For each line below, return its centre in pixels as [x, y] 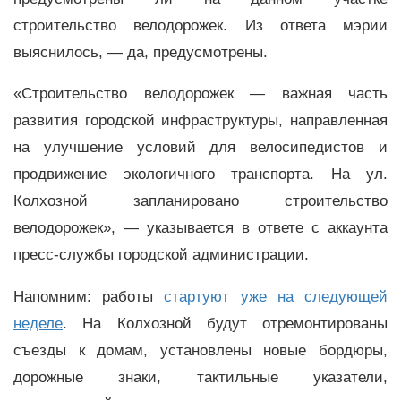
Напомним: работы [89, 297]
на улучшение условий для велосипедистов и [200, 148]
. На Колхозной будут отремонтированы [225, 324]
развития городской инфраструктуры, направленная [200, 121]
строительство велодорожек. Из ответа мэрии [200, 25]
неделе [38, 324]
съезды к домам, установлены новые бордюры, [200, 351]
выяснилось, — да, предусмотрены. [141, 52]
